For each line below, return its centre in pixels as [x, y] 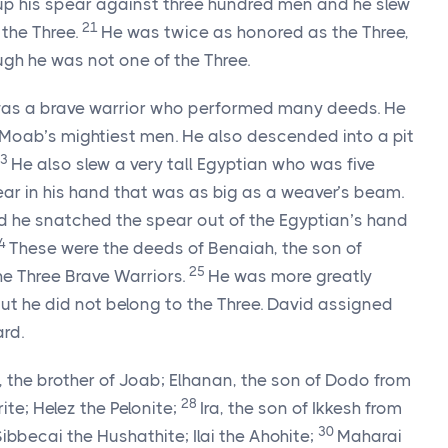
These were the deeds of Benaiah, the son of [185, 248]
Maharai [369, 436]
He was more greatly [290, 276]
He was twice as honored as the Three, [255, 32]
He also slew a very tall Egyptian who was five [193, 164]
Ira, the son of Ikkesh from [301, 408]
